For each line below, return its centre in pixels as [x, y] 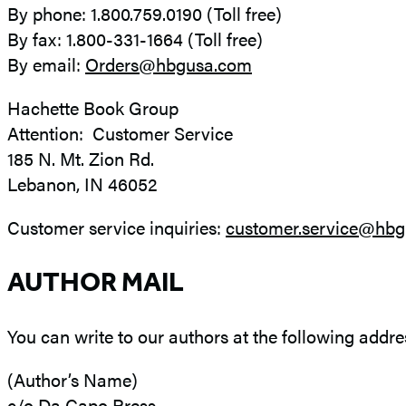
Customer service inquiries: [116, 227]
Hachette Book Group [93, 108]
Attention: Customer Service [120, 133]
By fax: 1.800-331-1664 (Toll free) [135, 39]
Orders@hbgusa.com [169, 64]
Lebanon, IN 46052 [82, 184]
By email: [46, 64]
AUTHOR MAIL [96, 282]
